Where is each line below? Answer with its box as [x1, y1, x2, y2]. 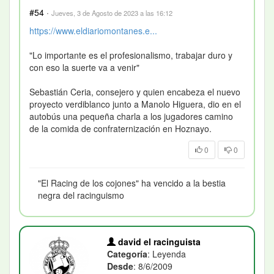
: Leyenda [147, 247, 187, 260]
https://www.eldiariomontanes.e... [29, 24, 157, 37]
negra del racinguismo [38, 188, 124, 201]
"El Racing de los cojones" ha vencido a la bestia [38, 176, 226, 189]
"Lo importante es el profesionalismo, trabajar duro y [29, 48, 232, 61]
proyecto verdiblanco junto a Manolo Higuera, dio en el [29, 97, 241, 110]
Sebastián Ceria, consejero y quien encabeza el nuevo [29, 85, 240, 98]
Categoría [107, 247, 148, 260]
